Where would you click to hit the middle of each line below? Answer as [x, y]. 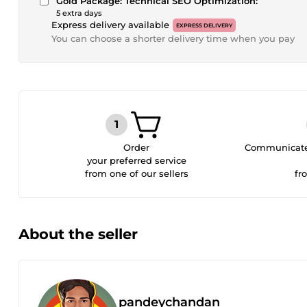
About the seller [78, 234]
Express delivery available [110, 25]
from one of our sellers [136, 173]
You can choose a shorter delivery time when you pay [173, 38]
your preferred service [136, 160]
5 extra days [79, 13]
